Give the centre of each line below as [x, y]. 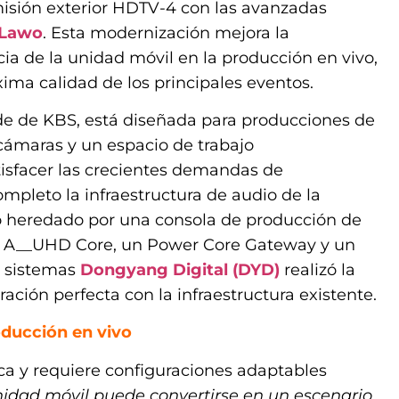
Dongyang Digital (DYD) [180, 269]
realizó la [318, 269]
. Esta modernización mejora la [166, 33]
